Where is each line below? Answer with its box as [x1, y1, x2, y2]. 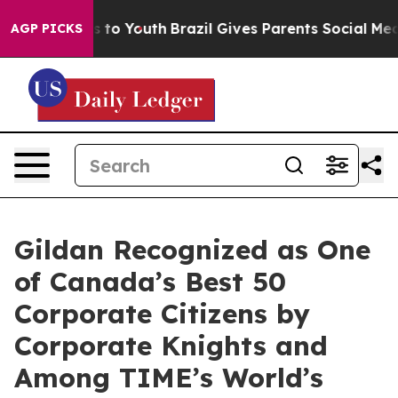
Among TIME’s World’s [14, 361, 323, 394]
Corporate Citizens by [14, 297, 310, 330]
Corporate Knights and [14, 329, 328, 362]
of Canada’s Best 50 [14, 265, 286, 298]
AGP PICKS [11, 20, 83, 36]
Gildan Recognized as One [14, 233, 370, 267]
